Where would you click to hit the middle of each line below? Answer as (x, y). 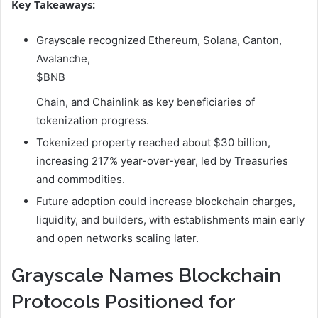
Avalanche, (63, 59)
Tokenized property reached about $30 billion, (153, 143)
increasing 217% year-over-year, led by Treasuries (162, 161)
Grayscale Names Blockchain (146, 275)
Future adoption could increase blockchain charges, (166, 202)
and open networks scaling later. (117, 238)
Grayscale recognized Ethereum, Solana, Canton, (159, 40)
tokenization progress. (93, 121)
